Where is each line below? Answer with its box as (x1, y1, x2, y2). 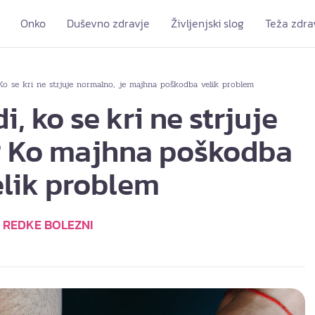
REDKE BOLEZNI (3, 215, 93, 234)
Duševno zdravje (67, 15, 150, 32)
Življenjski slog (171, 15, 245, 32)
